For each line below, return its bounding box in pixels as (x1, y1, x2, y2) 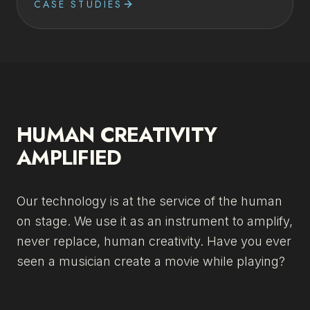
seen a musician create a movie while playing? (17, 254, 285, 268)
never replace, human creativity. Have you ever (17, 234, 291, 248)
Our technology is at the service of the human (17, 194, 282, 208)
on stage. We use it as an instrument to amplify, (17, 214, 293, 228)
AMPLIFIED (17, 143, 122, 172)
